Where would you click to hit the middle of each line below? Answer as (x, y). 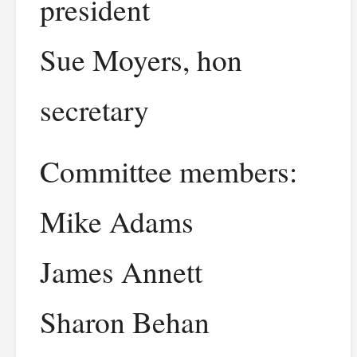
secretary (94, 110)
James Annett (121, 271)
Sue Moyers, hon (141, 59)
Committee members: (169, 171)
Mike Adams (117, 221)
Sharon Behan (125, 322)
